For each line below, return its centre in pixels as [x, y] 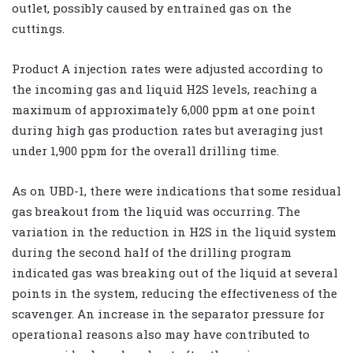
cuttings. [38, 28]
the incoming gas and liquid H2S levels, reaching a [165, 89]
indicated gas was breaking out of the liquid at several [175, 272]
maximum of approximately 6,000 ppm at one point [163, 109]
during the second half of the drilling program [152, 252]
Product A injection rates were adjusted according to [167, 68]
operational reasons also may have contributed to [161, 334]
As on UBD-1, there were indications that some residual [176, 190]
